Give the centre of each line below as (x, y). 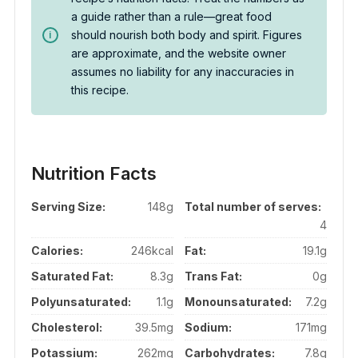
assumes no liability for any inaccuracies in (182, 72)
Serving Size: (68, 207)
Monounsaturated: (239, 302)
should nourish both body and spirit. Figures (186, 35)
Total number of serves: (253, 207)
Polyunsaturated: (81, 302)
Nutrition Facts (93, 174)
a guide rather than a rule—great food (171, 17)
